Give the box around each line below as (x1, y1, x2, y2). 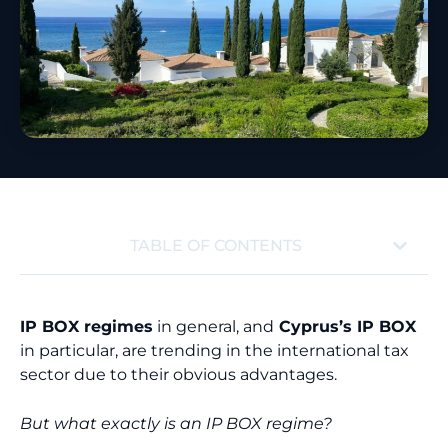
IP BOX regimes (20, 316, 153, 336)
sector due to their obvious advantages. (20, 364, 337, 384)
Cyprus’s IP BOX (274, 316, 416, 336)
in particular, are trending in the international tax (20, 340, 409, 360)
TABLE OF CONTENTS (130, 235, 302, 255)
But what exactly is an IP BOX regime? (20, 414, 332, 434)
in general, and (153, 316, 274, 336)
